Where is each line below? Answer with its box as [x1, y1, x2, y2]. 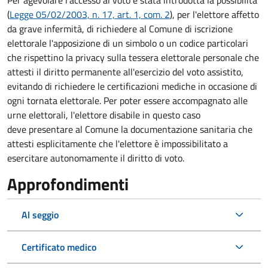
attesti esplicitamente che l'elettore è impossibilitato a [7, 136, 228, 151]
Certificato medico [22, 240, 96, 255]
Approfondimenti [7, 171, 129, 197]
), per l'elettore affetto [170, 7, 259, 22]
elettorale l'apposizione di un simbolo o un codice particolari [7, 36, 248, 51]
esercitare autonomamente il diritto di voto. [7, 151, 184, 166]
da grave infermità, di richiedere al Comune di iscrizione [7, 22, 233, 36]
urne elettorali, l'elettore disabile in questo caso [7, 108, 200, 123]
